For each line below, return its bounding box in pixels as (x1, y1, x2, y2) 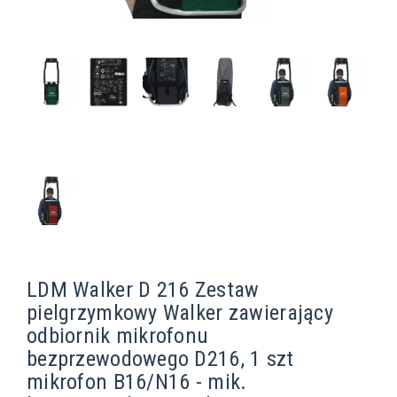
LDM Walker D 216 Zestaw (27, 276, 260, 303)
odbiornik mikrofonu (27, 323, 209, 349)
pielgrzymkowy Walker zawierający (27, 300, 333, 326)
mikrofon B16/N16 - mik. (27, 369, 247, 395)
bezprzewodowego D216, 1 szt (27, 346, 294, 372)
